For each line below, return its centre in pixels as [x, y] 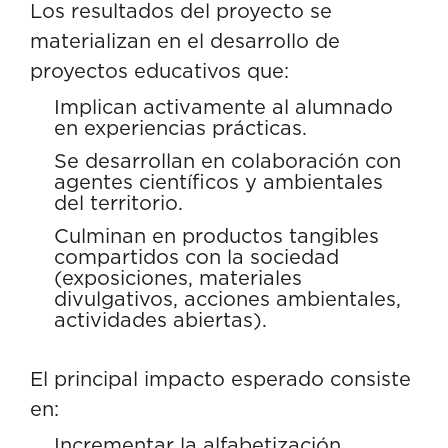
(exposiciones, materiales [178, 277]
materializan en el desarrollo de [185, 40]
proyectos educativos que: [159, 70]
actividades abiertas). [160, 319]
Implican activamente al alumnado [223, 106]
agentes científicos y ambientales [218, 181]
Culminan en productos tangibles [216, 235]
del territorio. [118, 202]
